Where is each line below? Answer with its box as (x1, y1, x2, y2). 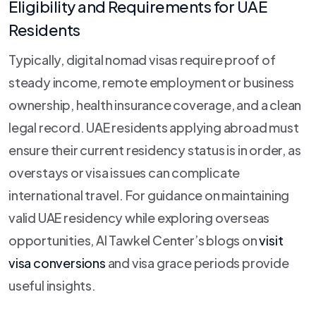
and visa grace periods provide (105, 254, 289, 271)
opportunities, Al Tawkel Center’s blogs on (8, 231, 260, 248)
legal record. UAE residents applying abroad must (8, 119, 299, 135)
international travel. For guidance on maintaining (8, 186, 290, 203)
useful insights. (8, 276, 96, 293)
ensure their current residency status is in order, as (8, 141, 301, 158)
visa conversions (8, 254, 106, 271)
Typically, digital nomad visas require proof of (8, 51, 276, 68)
